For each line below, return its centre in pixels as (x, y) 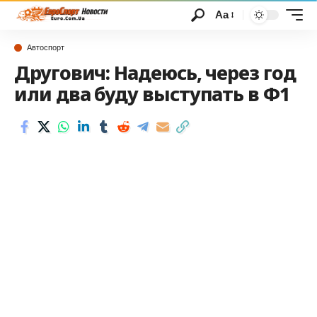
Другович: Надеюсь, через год (155, 73)
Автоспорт (46, 47)
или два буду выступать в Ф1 (152, 94)
